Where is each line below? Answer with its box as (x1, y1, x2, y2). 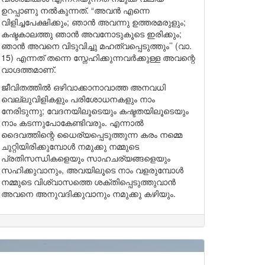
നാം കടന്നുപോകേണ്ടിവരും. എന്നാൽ (1, 117, 144, 128)
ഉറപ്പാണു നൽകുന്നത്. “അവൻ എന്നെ (1, 4, 150, 16)
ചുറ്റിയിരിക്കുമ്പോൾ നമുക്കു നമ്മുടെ (1, 140, 139, 152)
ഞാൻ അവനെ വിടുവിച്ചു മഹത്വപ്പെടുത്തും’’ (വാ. (1, 40, 192, 51)
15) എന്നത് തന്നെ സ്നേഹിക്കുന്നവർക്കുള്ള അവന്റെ (1, 51, 195, 63)
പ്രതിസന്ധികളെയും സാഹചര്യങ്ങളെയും (1, 152, 170, 164)
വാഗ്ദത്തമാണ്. (1, 63, 56, 75)
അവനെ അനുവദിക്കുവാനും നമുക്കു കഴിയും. (1, 188, 178, 199)
